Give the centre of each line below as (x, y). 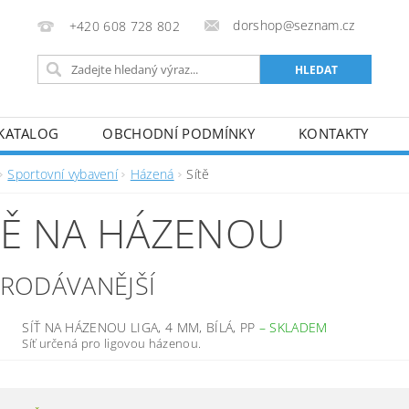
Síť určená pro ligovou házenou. (112, 343)
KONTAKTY (333, 133)
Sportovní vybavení (63, 174)
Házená (152, 174)
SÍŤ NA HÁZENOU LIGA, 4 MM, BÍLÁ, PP (141, 327)
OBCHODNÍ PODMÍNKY (178, 133)
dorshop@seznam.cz (294, 25)
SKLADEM (299, 327)
